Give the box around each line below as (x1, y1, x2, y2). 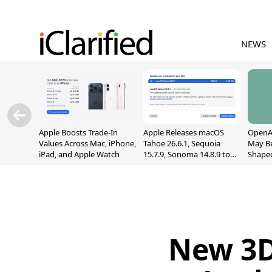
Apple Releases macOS (143, 127, 224, 138)
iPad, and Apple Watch (39, 149, 120, 160)
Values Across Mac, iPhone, (39, 138, 136, 149)
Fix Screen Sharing (143, 160, 209, 171)
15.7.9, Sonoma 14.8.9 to (143, 149, 230, 160)
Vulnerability (143, 171, 189, 182)
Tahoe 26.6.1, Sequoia (143, 138, 220, 149)
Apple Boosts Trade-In (39, 127, 118, 138)
